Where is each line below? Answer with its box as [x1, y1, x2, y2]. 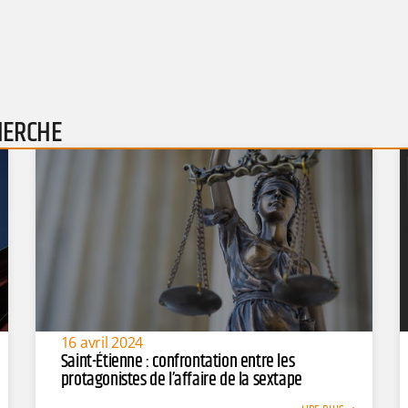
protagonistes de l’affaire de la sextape [60, 365, 302, 394]
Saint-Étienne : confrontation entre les [60, 347, 295, 376]
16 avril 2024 [60, 331, 144, 352]
